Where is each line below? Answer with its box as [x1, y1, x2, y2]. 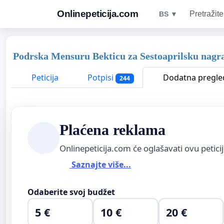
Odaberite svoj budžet [27, 186, 115, 197]
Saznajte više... [69, 159, 131, 170]
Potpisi [85, 72, 115, 83]
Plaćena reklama [59, 121, 165, 138]
